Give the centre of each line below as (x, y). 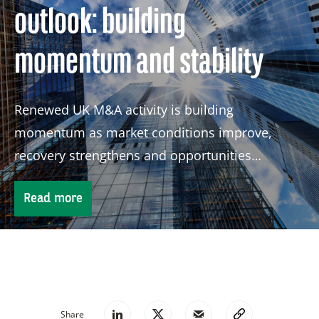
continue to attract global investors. (121, 178)
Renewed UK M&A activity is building (124, 109)
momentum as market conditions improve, (143, 132)
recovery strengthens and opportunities (133, 155)
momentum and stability (139, 63)
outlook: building (100, 23)
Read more (53, 198)
